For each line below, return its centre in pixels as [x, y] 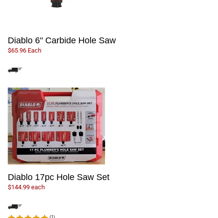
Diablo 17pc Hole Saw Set [59, 177]
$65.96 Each [25, 51]
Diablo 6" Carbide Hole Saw [62, 41]
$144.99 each [26, 187]
